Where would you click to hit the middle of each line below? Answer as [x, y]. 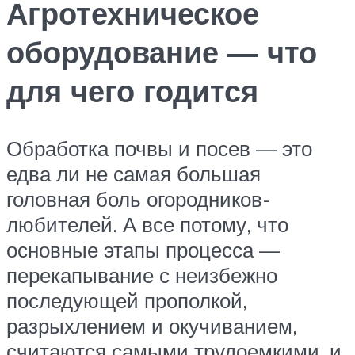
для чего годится [132, 90]
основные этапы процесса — [143, 249]
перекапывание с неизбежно [142, 275]
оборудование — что [162, 52]
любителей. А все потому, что [147, 224]
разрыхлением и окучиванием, [152, 325]
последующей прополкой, [127, 300]
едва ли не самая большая [134, 173]
